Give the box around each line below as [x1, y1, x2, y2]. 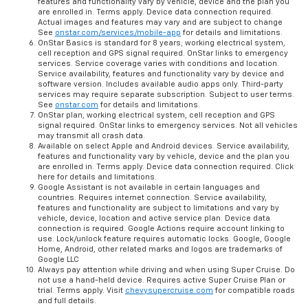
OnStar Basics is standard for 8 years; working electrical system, [38, 39, 285, 47]
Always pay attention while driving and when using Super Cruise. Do [38, 266, 295, 274]
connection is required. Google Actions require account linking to [38, 225, 285, 233]
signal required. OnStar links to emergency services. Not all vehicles [38, 122, 298, 130]
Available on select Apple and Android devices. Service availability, [38, 142, 289, 151]
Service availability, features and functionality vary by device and [38, 70, 284, 78]
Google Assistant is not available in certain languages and [38, 184, 260, 192]
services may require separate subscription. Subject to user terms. [38, 91, 294, 99]
